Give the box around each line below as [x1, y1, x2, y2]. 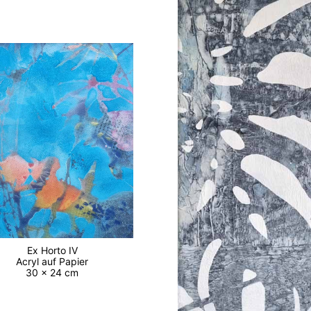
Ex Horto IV [26, 244, 83, 256]
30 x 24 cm [26, 266, 85, 278]
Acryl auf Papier [16, 255, 94, 267]
